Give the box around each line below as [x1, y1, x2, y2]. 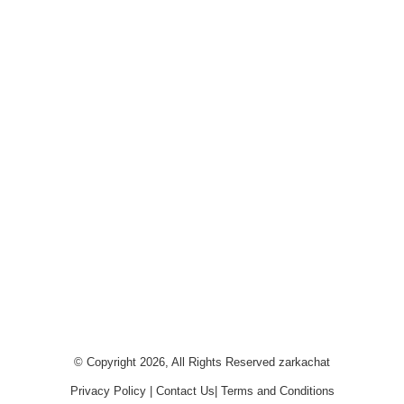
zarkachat [279, 354, 330, 369]
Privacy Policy [69, 383, 146, 398]
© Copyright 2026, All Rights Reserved [74, 354, 279, 369]
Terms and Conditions [220, 383, 335, 398]
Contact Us [155, 383, 215, 398]
